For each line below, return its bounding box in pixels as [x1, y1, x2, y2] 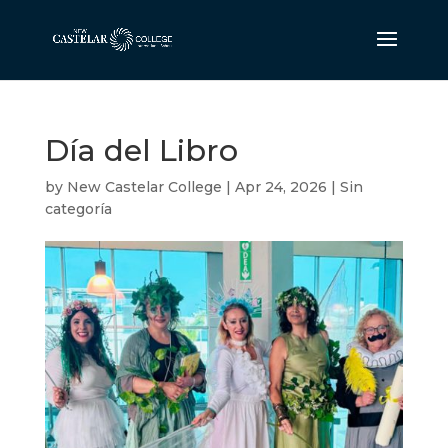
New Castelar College [66, 178, 222, 196]
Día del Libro [44, 132, 238, 169]
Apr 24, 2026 [234, 178, 327, 196]
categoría [44, 200, 112, 218]
